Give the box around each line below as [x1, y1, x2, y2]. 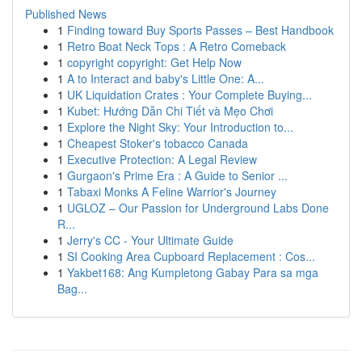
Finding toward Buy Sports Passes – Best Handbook [67, 22, 334, 38]
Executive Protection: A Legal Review [67, 151, 257, 167]
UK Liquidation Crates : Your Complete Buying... [67, 86, 312, 103]
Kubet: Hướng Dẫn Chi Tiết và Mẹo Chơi [67, 103, 273, 119]
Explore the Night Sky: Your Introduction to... [67, 119, 293, 135]
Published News [25, 6, 107, 22]
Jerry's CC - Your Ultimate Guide [67, 232, 234, 248]
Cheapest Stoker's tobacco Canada [67, 135, 248, 151]
